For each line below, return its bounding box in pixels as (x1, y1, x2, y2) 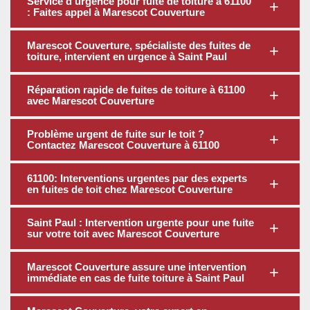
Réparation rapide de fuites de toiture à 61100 (27, 84, 245, 96)
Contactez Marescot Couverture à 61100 (27, 139, 219, 152)
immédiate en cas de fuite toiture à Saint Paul (27, 272, 244, 284)
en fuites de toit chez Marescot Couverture (27, 183, 232, 196)
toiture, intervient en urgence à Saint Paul (27, 51, 227, 63)
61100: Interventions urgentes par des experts (27, 172, 247, 185)
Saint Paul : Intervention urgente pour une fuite (27, 217, 254, 229)
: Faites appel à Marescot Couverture (27, 6, 205, 19)
